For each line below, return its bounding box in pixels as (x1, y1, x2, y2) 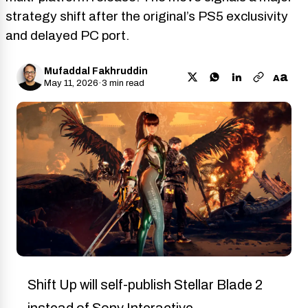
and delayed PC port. (5, 28, 129, 43)
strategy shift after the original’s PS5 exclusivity (5, 9, 288, 23)
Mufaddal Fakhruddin (44, 66, 148, 76)
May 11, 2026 (44, 78, 98, 88)
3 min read (102, 78, 144, 88)
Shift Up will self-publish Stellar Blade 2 (27, 276, 263, 292)
